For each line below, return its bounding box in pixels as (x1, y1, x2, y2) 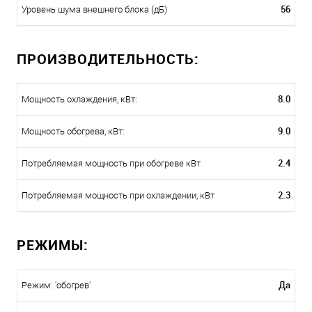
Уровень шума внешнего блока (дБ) (22, 4, 167, 15)
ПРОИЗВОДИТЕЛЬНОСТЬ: (17, 49, 199, 69)
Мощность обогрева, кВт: (22, 126, 125, 137)
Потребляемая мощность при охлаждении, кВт (22, 190, 214, 201)
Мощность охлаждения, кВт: (22, 94, 137, 105)
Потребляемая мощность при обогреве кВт (22, 158, 201, 169)
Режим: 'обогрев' (22, 280, 91, 291)
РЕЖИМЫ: (17, 235, 88, 255)
